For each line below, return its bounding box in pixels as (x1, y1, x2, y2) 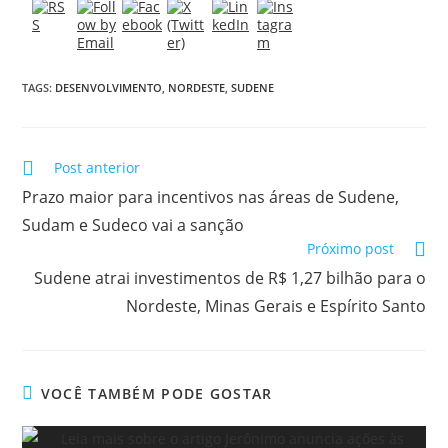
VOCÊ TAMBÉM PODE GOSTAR (40, 383, 273, 403)
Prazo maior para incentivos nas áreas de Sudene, (22, 185, 400, 208)
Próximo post (306, 238, 394, 258)
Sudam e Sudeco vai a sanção (22, 213, 245, 236)
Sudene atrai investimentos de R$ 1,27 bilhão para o (33, 266, 426, 289)
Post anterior (54, 157, 141, 177)
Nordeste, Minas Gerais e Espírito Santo (125, 294, 426, 317)
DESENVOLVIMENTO (55, 79, 163, 95)
